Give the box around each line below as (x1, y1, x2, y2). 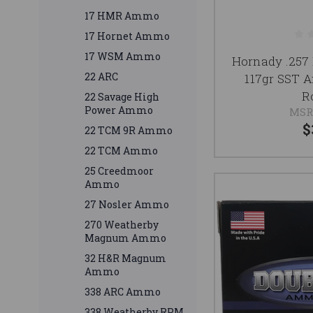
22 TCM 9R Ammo (85, 124, 173, 138)
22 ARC (85, 70, 118, 84)
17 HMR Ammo (85, 9, 159, 23)
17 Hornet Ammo (85, 29, 170, 43)
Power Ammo (85, 103, 153, 117)
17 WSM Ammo (85, 50, 161, 64)
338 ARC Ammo (85, 285, 161, 299)
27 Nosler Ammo (85, 198, 169, 212)
